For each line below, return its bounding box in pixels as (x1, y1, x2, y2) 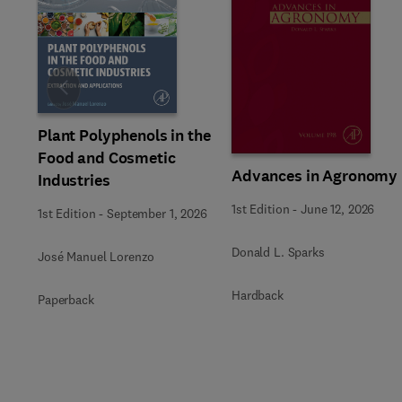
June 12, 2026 (301, 201, 375, 217)
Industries (38, 170, 110, 191)
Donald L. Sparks (232, 244, 325, 260)
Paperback (38, 292, 94, 308)
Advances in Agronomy (232, 165, 398, 187)
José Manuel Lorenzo (38, 249, 155, 265)
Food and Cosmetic (38, 147, 176, 169)
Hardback (232, 287, 284, 303)
